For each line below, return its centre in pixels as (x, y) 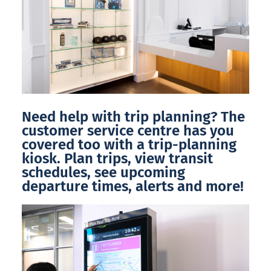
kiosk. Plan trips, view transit (117, 158)
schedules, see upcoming (103, 172)
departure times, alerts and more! (133, 186)
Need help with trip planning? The (133, 116)
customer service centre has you (128, 130)
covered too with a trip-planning (129, 144)
